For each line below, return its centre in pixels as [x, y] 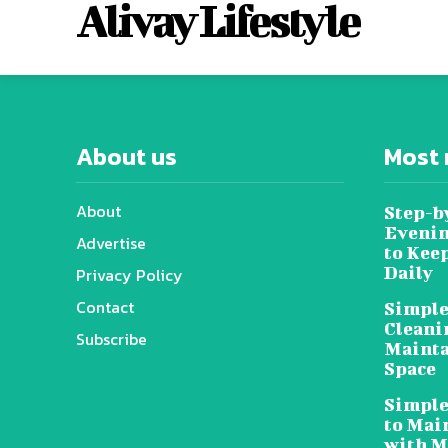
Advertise [111, 243]
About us [126, 157]
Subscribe [111, 339]
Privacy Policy [129, 275]
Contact [105, 307]
